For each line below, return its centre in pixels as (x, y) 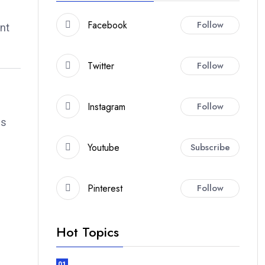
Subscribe (210, 147)
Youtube (104, 147)
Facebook (107, 25)
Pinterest (105, 188)
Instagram (106, 106)
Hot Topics (88, 232)
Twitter (101, 66)
